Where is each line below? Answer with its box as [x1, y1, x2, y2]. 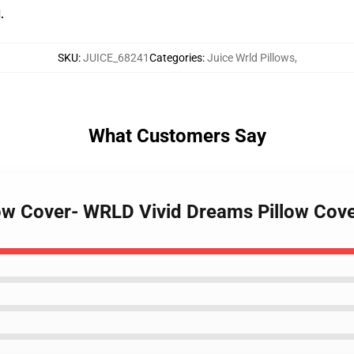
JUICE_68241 [82, 51, 149, 64]
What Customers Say [88, 125, 266, 147]
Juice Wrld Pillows [206, 51, 295, 64]
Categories [149, 51, 202, 64]
